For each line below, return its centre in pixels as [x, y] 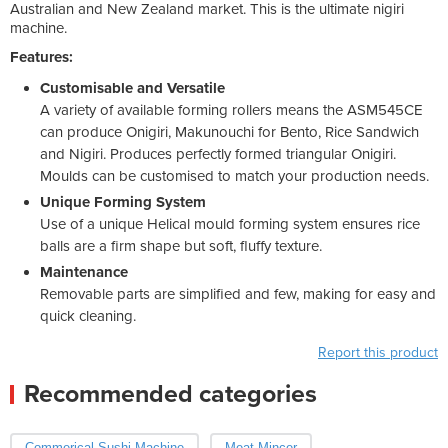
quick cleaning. [88, 315]
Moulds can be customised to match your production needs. [234, 175]
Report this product [378, 352]
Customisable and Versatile [132, 87]
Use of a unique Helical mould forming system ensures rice [230, 223]
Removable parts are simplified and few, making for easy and [238, 293]
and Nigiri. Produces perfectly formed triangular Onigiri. [218, 153]
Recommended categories [170, 393]
